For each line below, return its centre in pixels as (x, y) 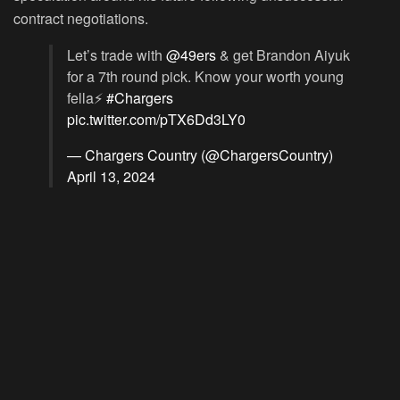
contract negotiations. (81, 19)
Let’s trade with (117, 55)
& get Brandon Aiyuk (283, 55)
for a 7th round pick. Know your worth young (205, 77)
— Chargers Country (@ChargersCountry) (200, 155)
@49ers (191, 55)
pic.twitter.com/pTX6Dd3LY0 (156, 120)
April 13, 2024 (111, 177)
